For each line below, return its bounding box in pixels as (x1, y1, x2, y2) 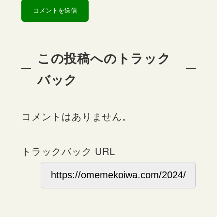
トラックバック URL (21, 143, 115, 158)
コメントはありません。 (21, 108, 132, 123)
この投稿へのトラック (37, 48, 171, 67)
